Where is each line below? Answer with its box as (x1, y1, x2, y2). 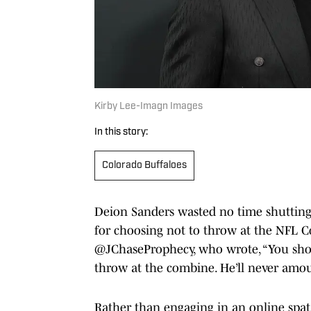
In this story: (94, 126, 148, 137)
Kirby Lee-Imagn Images (94, 101, 203, 112)
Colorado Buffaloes (102, 160, 187, 171)
